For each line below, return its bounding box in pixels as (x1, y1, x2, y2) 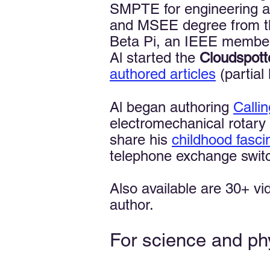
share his (110, 131, 172, 148)
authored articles (110, 66, 216, 82)
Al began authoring (110, 99, 233, 115)
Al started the (110, 49, 199, 66)
